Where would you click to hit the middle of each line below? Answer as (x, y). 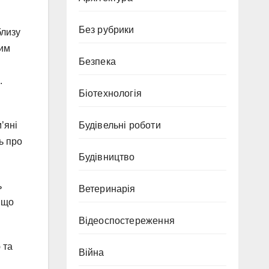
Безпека (97, 62)
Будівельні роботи (119, 125)
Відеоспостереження (127, 221)
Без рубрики (106, 30)
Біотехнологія (110, 93)
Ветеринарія (107, 189)
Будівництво (107, 157)
